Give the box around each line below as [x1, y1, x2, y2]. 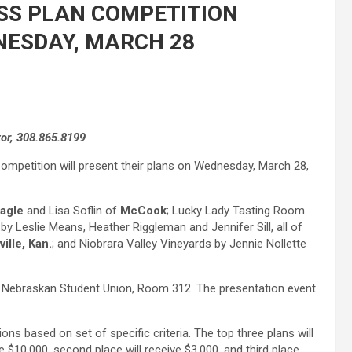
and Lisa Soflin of [24, 203, 120, 218]
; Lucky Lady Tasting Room [167, 203, 305, 218]
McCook [120, 203, 167, 218]
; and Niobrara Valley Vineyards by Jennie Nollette [52, 236, 306, 251]
